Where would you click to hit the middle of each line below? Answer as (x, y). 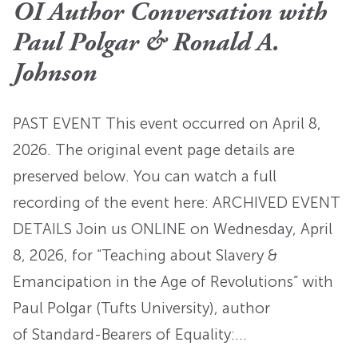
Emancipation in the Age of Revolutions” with (173, 282)
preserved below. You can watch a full (145, 177)
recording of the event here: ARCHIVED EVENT (177, 203)
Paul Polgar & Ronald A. (146, 44)
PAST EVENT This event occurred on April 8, (167, 124)
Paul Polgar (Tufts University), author (141, 308)
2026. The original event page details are (154, 150)
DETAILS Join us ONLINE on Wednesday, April (173, 229)
